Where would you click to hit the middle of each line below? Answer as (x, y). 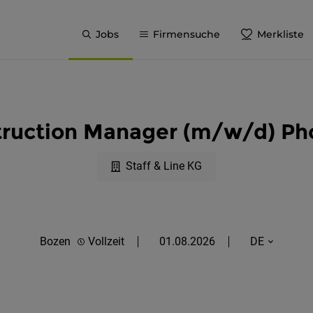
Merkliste (281, 34)
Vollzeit (106, 241)
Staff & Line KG (164, 166)
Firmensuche (187, 34)
